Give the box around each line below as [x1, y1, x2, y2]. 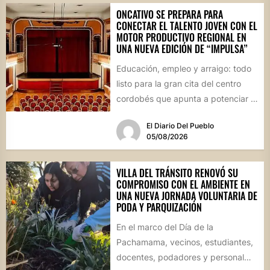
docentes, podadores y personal [116, 251, 244, 262]
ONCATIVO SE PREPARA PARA [116, 7, 223, 22]
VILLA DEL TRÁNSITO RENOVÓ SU [116, 165, 238, 180]
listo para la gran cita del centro [116, 78, 241, 89]
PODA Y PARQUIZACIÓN [116, 199, 202, 215]
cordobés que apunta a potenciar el [116, 93, 257, 104]
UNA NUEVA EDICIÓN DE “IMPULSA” [116, 42, 248, 57]
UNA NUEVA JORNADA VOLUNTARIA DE [116, 188, 257, 203]
